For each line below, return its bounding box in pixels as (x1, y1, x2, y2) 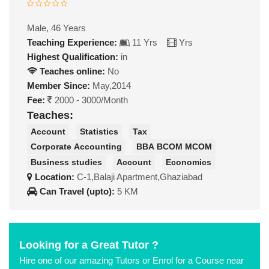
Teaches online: (37, 66, 105, 76)
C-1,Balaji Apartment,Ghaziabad (77, 171, 202, 182)
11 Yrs (130, 37, 167, 47)
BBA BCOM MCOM (136, 142, 212, 152)
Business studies (31, 157, 102, 167)
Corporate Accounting (31, 142, 122, 152)
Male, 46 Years (27, 23, 86, 33)
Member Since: (27, 80, 90, 91)
